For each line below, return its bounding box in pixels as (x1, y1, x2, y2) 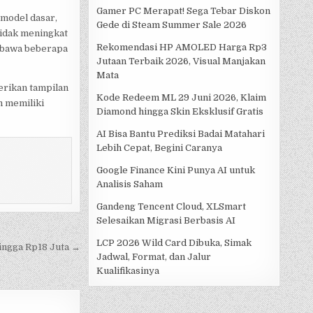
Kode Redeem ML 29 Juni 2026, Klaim (96, 92, 266, 103)
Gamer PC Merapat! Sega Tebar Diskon (96, 6, 270, 17)
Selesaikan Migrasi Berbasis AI (96, 215, 235, 226)
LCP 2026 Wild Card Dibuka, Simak (96, 238, 252, 249)
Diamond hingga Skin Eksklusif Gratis (96, 106, 263, 117)
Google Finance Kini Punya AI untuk (96, 165, 255, 176)
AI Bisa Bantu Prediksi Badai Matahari (96, 129, 265, 140)
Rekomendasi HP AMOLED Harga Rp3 (96, 42, 267, 53)
